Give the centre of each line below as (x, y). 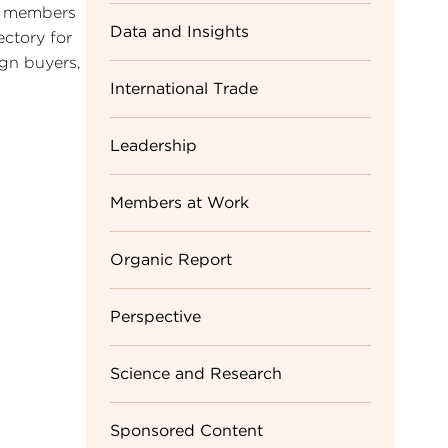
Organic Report (170, 259)
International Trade (183, 88)
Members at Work (179, 202)
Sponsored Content (186, 430)
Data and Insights (179, 31)
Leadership (153, 145)
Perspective (155, 316)
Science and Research (195, 373)
